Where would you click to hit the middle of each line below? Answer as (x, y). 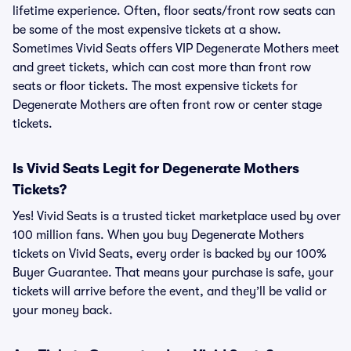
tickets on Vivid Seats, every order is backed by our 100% (169, 254)
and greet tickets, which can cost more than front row (162, 67)
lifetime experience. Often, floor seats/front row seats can (174, 11)
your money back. (63, 310)
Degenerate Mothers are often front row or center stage (167, 105)
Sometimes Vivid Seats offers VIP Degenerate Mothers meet (176, 49)
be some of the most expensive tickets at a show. (147, 30)
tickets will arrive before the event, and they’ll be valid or (170, 291)
